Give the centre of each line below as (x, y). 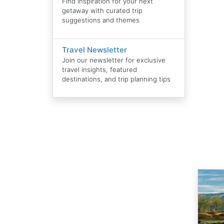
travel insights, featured (100, 69)
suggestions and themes (101, 20)
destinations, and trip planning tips (116, 79)
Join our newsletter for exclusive (114, 60)
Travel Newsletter (95, 49)
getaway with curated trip (102, 11)
